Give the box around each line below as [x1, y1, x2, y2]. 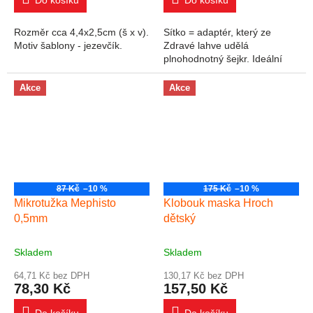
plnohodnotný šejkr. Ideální [163, 53, 282, 65]
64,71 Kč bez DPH [14, 270, 89, 281]
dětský [163, 212, 196, 224]
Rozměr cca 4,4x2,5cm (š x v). [14, 27, 149, 38]
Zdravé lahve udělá [163, 40, 249, 52]
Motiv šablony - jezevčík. [14, 40, 122, 52]
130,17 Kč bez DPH [163, 270, 244, 281]
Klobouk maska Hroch [163, 196, 273, 209]
